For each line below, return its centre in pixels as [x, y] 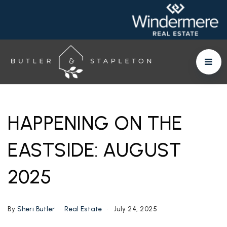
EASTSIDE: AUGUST [94, 150]
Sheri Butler [36, 209]
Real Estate [83, 209]
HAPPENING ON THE [95, 123]
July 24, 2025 [134, 209]
